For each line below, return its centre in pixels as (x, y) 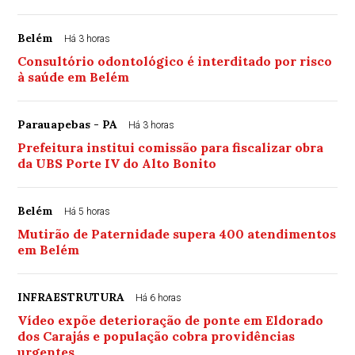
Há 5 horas (88, 212)
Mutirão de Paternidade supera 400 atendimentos (177, 234)
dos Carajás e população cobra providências (157, 336)
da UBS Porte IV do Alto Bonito (117, 164)
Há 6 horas (159, 298)
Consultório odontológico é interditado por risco (175, 61)
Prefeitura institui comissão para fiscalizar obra (171, 148)
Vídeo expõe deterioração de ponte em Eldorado (171, 321)
